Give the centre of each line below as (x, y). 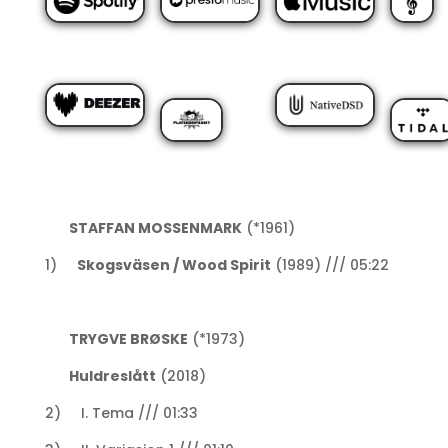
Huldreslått (100, 375)
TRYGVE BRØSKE (128, 338)
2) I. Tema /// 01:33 (121, 412)
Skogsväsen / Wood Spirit (173, 264)
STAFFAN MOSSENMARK (143, 227)
